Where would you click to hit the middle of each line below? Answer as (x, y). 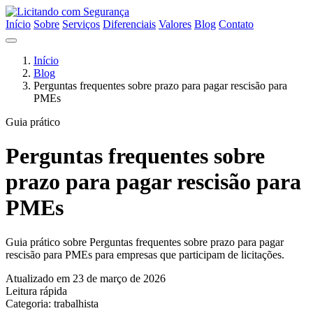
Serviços (81, 24)
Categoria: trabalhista (52, 303)
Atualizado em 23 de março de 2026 (86, 278)
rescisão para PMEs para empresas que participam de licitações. (145, 254)
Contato (236, 24)
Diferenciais (129, 24)
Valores (175, 24)
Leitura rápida (36, 291)
